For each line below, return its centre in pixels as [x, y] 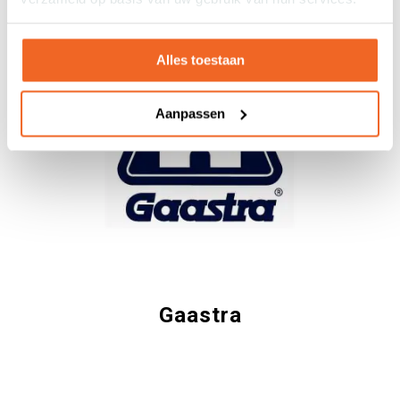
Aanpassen [190, 113]
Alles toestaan [200, 60]
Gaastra [200, 315]
